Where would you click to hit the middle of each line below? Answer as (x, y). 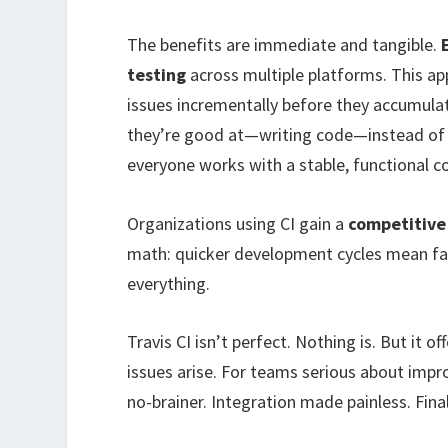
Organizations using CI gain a (238, 223)
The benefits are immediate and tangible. (284, 44)
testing (157, 74)
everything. (169, 283)
